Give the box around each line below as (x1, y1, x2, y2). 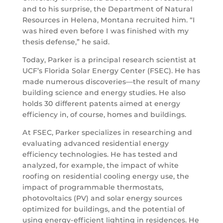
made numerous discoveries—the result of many (22, 77, 200, 87)
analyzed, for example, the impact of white (22, 161, 179, 170)
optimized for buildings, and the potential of (22, 205, 185, 214)
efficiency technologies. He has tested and (22, 150, 178, 159)
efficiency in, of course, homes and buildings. (22, 110, 186, 119)
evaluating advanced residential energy (22, 139, 169, 148)
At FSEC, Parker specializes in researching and (22, 128, 192, 137)
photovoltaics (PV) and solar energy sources (22, 194, 182, 203)
